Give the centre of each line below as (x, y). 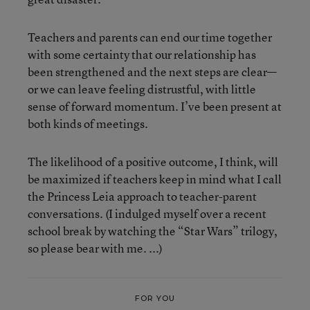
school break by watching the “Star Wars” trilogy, (153, 231)
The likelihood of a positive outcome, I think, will (153, 162)
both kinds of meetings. (88, 124)
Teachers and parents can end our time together (150, 37)
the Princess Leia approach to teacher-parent (142, 196)
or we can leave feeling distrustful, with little (142, 89)
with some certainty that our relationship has (142, 54)
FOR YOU (155, 298)
